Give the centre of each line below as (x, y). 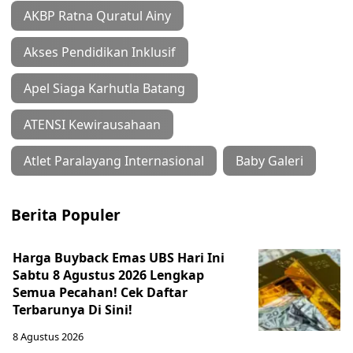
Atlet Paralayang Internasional (114, 161)
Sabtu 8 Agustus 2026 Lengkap (108, 275)
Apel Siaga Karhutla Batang (104, 88)
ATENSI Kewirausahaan (92, 124)
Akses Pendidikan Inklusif (100, 52)
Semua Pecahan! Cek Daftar (100, 292)
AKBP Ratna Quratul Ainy (97, 16)
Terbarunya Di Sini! (72, 310)
